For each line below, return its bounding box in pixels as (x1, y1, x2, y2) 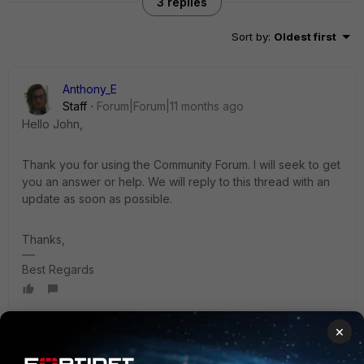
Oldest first (274, 30, 336, 43)
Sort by (232, 30, 268, 43)
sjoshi (63, 338, 93, 352)
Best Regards (22, 262, 94, 276)
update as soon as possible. (22, 192, 172, 206)
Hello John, (22, 117, 83, 131)
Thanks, (22, 232, 65, 246)
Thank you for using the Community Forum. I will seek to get (22, 158, 340, 171)
